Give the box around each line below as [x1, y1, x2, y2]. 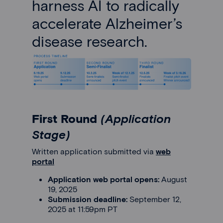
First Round [32, 111, 101, 125]
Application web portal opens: [48, 174, 159, 184]
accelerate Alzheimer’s [32, 14, 182, 32]
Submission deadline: [48, 194, 129, 204]
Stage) [32, 126, 70, 141]
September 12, [129, 194, 181, 204]
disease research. [32, 32, 155, 50]
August [159, 174, 187, 184]
